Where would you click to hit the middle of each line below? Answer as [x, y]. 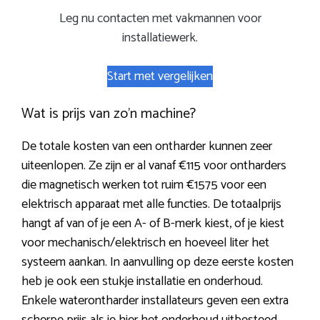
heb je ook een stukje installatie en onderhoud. [142, 282]
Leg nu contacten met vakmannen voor [160, 19]
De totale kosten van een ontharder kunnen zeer [147, 147]
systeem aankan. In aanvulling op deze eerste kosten [157, 262]
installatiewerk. [160, 38]
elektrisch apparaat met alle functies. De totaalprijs [151, 205]
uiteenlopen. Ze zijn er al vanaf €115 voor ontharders [154, 166]
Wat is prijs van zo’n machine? [109, 114]
